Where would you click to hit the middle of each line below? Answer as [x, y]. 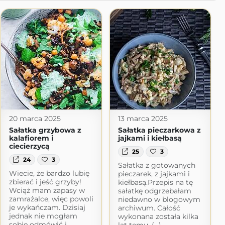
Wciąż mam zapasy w [47, 191]
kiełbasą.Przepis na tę [155, 183]
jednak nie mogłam [43, 216]
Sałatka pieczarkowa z [159, 130]
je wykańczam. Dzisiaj [47, 208]
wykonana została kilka [158, 217]
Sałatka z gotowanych [156, 165]
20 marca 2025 [35, 119]
